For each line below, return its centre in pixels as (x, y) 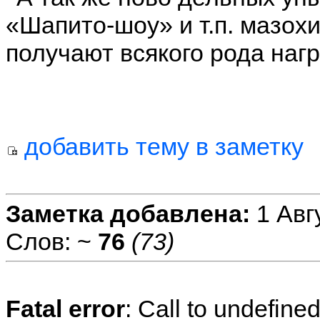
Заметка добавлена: (128, 214)
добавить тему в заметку (161, 147)
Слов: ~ (52, 242)
